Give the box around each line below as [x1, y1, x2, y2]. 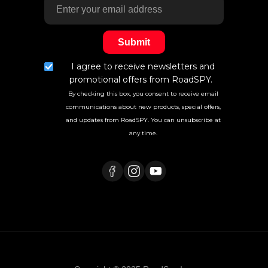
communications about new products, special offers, [65, 102, 221, 111]
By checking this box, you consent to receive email [68, 89, 218, 98]
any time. [129, 129, 157, 137]
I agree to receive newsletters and [71, 60, 215, 72]
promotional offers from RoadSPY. [69, 74, 217, 85]
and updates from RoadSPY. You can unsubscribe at [65, 115, 221, 124]
